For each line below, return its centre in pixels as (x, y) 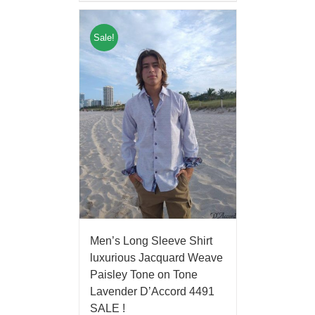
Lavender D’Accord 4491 (152, 291)
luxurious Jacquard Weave (156, 257)
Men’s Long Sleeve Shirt (151, 240)
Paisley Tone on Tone (143, 274)
